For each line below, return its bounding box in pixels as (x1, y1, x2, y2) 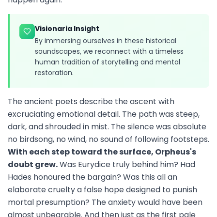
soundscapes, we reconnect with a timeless (35, 46, 184, 57)
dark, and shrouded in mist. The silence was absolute (8, 121, 206, 133)
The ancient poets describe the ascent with (8, 96, 174, 108)
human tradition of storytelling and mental (35, 57, 180, 67)
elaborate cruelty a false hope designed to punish (8, 184, 197, 196)
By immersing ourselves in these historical (35, 36, 176, 46)
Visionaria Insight (35, 24, 99, 34)
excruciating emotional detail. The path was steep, (8, 108, 200, 120)
